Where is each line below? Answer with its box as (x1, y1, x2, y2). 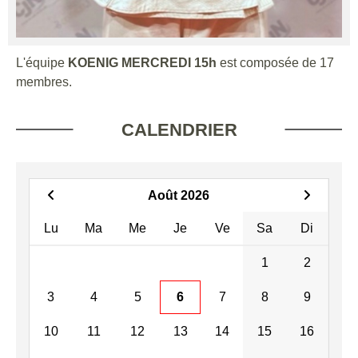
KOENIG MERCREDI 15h (68, 55, 217, 70)
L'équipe (16, 55, 68, 70)
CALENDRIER (121, 119, 237, 140)
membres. (16, 74, 72, 89)
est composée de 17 (217, 55, 334, 70)
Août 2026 (148, 188, 209, 202)
